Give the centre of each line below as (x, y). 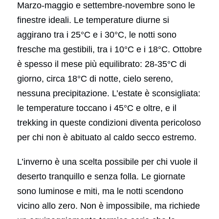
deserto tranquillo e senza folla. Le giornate (101, 176)
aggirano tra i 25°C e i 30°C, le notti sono (97, 34)
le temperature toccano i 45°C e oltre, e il (97, 108)
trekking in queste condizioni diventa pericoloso (109, 122)
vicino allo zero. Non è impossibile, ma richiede (109, 206)
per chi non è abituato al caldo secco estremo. (107, 137)
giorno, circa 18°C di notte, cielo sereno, (95, 78)
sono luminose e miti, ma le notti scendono (100, 191)
